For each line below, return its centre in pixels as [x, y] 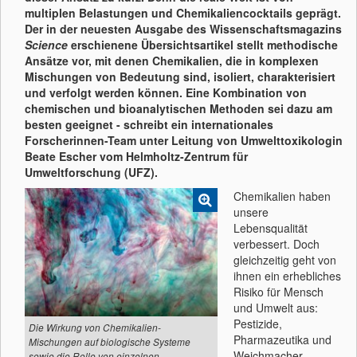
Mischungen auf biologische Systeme [110, 341]
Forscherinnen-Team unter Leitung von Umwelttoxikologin [184, 140]
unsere [251, 212]
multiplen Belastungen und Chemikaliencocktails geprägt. [183, 13]
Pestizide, [258, 324]
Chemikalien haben [282, 196]
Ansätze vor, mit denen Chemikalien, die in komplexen [172, 61]
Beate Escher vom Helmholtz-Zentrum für [136, 156]
